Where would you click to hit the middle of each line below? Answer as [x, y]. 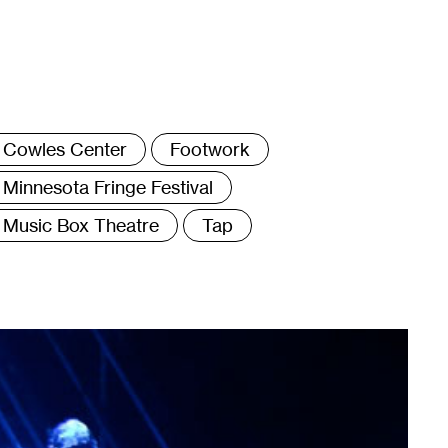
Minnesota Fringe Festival [108, 187]
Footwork [210, 149]
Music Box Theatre [81, 225]
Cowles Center [65, 149]
